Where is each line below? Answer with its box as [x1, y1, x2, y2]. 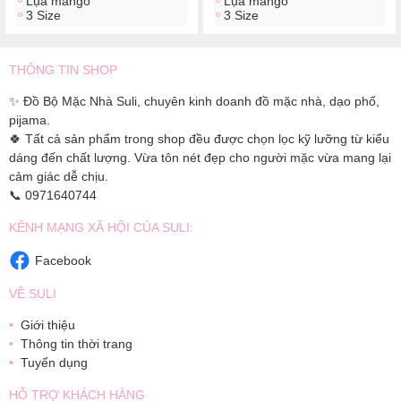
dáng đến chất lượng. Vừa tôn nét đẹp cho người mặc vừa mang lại [9, 149, 391, 165]
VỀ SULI [9, 286, 56, 301]
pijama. [9, 112, 50, 127]
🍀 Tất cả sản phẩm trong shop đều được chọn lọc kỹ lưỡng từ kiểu [9, 131, 389, 146]
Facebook [35, 252, 91, 268]
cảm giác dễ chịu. [9, 168, 108, 183]
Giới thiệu [21, 317, 75, 332]
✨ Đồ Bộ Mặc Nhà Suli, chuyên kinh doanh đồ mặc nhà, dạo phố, [9, 93, 380, 108]
